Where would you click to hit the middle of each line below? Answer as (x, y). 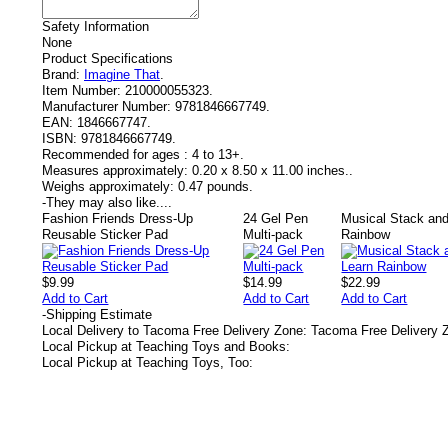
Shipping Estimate (99, 314)
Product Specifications (107, 58)
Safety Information (95, 26)
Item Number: (81, 90)
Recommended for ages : (115, 154)
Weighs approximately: (108, 186)
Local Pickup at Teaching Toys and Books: (166, 346)
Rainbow (366, 234)
